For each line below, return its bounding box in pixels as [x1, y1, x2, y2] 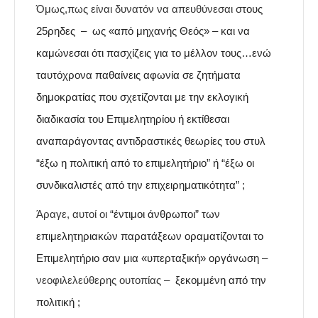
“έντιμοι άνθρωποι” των [110, 208, 220, 221]
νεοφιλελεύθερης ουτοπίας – [36, 274, 172, 287]
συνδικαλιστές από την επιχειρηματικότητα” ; [36, 179, 245, 192]
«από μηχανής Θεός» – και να [109, 25, 250, 38]
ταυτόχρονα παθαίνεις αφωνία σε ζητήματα [36, 69, 241, 82]
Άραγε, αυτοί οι [36, 208, 110, 221]
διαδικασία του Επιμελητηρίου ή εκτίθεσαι [36, 113, 232, 126]
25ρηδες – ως [36, 25, 109, 38]
